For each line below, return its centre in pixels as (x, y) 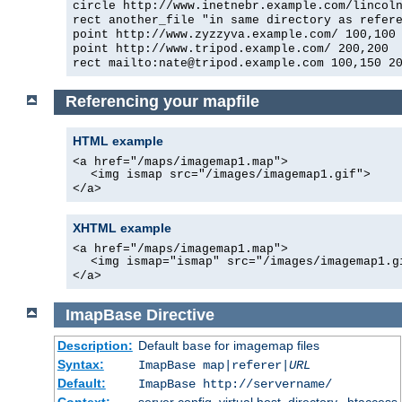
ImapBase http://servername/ (235, 385)
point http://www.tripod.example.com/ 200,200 (231, 48)
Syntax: (80, 365)
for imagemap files (265, 346)
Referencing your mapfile (162, 102)
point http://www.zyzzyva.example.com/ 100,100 (234, 34)
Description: (95, 346)
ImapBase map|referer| (213, 366)
